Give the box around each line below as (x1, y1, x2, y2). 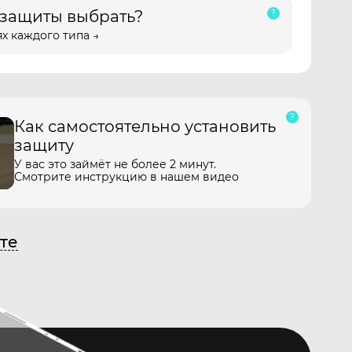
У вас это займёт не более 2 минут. (14, 157, 216, 171)
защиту (14, 136, 74, 155)
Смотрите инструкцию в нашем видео (14, 170, 239, 184)
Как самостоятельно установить (14, 117, 276, 136)
